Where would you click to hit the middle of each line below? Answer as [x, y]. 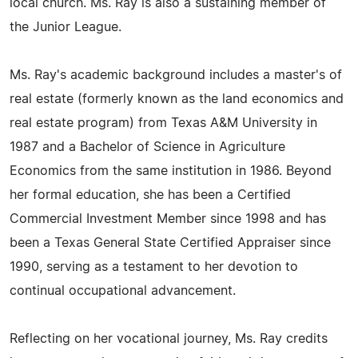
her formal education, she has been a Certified [150, 195]
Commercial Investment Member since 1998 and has [168, 219]
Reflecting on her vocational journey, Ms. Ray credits [169, 339]
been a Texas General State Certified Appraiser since [170, 243]
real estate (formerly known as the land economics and [177, 99]
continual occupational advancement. [123, 291]
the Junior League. [66, 27]
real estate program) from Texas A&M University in [163, 123]
